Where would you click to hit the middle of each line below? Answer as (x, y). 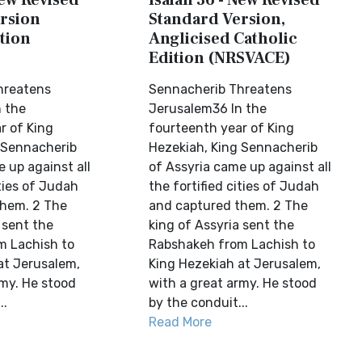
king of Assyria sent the (222, 225)
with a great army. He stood (233, 283)
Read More (181, 322)
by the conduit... (199, 303)
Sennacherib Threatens (221, 89)
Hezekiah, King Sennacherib (234, 147)
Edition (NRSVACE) (220, 58)
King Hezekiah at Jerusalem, (235, 264)
